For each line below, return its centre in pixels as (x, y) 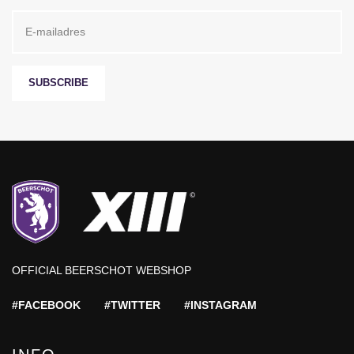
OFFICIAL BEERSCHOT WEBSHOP (102, 270)
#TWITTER (132, 305)
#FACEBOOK (46, 305)
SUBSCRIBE (58, 83)
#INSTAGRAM (220, 305)
